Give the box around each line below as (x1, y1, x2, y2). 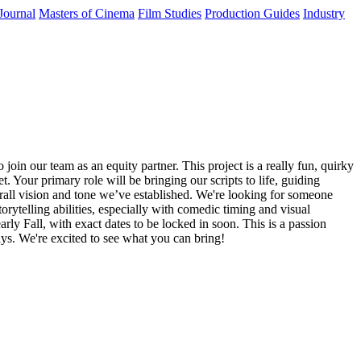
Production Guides (205, 6, 300, 20)
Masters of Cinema (39, 6, 135, 20)
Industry (303, 6, 345, 20)
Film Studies (138, 6, 201, 20)
